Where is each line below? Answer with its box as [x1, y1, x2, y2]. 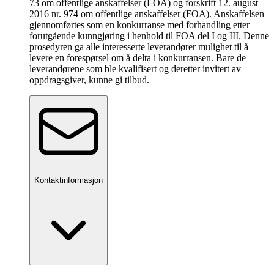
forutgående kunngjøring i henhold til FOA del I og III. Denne [29, 31, 269, 42]
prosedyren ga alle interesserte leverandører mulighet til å [29, 42, 248, 53]
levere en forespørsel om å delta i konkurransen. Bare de [29, 53, 246, 64]
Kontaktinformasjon [34, 176, 103, 185]
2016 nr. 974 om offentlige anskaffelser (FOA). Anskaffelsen [29, 9, 264, 20]
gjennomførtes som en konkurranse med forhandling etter [29, 20, 250, 31]
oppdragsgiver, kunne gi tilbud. [29, 75, 149, 86]
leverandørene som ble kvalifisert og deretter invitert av [29, 64, 241, 75]
